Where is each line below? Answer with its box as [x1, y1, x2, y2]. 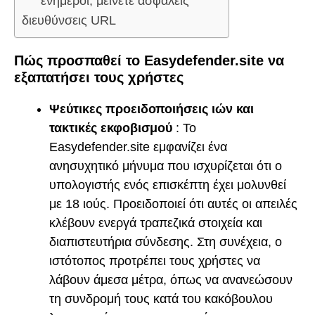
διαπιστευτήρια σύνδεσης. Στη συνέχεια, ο [49, 235, 282, 250]
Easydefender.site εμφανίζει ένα [49, 140, 227, 155]
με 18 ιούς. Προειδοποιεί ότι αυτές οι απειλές [49, 197, 297, 212]
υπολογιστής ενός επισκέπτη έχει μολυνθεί [49, 178, 286, 193]
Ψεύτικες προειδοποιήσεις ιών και [49, 102, 254, 117]
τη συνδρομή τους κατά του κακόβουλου [49, 292, 273, 307]
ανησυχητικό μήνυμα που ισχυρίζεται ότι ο [49, 159, 282, 174]
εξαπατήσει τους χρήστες [14, 70, 184, 86]
